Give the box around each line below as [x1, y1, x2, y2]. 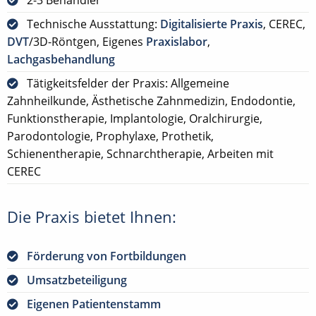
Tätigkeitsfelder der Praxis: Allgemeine [27, 75, 229, 91]
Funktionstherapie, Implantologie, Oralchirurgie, [7, 110, 262, 126]
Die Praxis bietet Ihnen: [7, 206, 176, 227]
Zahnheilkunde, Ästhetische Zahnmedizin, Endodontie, [7, 92, 296, 109]
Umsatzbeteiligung [27, 272, 127, 288]
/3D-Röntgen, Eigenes [29, 33, 146, 49]
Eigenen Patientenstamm [27, 296, 161, 312]
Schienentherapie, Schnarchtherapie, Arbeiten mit [7, 145, 274, 162]
